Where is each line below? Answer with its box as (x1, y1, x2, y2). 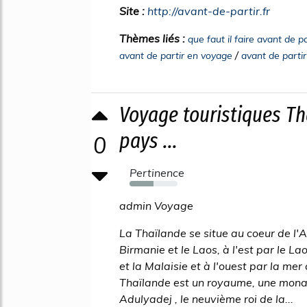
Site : (119, 3, 147, 18)
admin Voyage (119, 198, 193, 212)
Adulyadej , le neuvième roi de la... (119, 291, 293, 306)
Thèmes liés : (119, 31, 188, 45)
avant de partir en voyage (119, 49, 232, 62)
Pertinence (130, 165, 184, 180)
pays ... (119, 127, 177, 153)
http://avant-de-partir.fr (147, 3, 270, 18)
